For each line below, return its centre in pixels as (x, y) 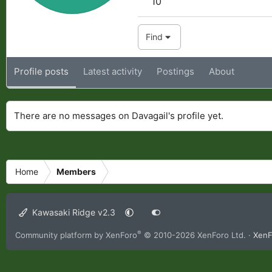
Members (76, 172)
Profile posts (41, 71)
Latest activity (113, 71)
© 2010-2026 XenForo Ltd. (195, 235)
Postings (175, 71)
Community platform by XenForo (76, 235)
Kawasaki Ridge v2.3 (73, 212)
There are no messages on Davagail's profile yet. (119, 115)
